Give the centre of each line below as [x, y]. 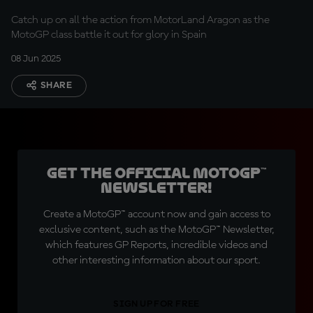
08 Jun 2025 [36, 59]
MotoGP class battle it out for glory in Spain [109, 35]
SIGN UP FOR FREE [156, 304]
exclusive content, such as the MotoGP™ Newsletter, [156, 230]
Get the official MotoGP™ [156, 173]
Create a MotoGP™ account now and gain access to [156, 214]
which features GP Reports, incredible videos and [156, 245]
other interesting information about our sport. [156, 261]
